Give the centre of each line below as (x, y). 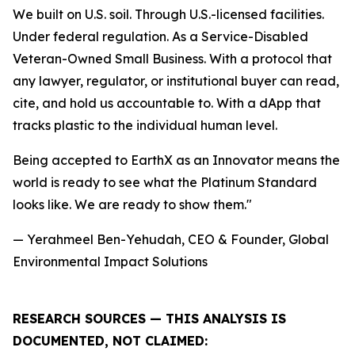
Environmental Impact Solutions (110, 262)
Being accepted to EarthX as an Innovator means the (176, 160)
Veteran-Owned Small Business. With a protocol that (172, 59)
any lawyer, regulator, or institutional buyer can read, (176, 81)
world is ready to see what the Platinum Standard (165, 183)
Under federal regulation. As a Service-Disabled (160, 37)
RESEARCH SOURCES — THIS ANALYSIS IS (149, 319)
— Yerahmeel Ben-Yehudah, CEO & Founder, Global (171, 240)
